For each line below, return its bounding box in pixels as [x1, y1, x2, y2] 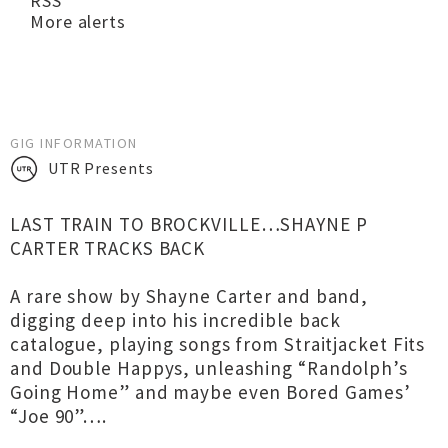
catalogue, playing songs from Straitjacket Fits [10, 332, 426, 356]
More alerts [30, 10, 126, 33]
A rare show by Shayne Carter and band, [10, 284, 369, 308]
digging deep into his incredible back [10, 308, 342, 332]
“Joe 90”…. [10, 404, 108, 428]
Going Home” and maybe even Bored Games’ [10, 380, 412, 404]
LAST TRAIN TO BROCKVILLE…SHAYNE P [10, 212, 368, 236]
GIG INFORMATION [10, 134, 138, 152]
